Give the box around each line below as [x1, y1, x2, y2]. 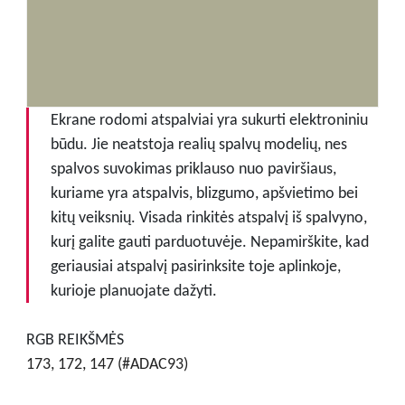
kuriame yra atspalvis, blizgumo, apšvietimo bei [50, 182, 358, 202]
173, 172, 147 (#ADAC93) [25, 353, 188, 373]
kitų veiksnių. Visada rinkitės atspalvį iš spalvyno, [50, 206, 367, 227]
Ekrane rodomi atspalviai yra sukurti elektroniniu [50, 108, 368, 129]
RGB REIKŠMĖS [25, 328, 124, 349]
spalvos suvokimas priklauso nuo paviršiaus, [50, 157, 336, 178]
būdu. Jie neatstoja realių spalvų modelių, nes [50, 133, 347, 154]
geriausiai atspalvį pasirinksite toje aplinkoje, [50, 255, 341, 276]
